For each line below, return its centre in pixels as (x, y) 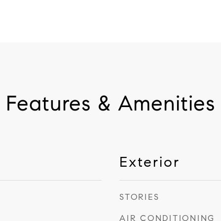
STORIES (140, 197)
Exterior (150, 162)
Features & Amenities (110, 103)
